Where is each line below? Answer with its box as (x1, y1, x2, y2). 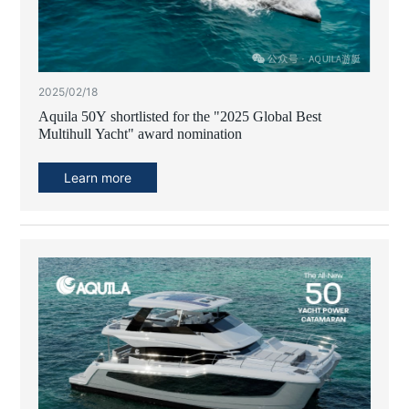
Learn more (64, 169, 132, 185)
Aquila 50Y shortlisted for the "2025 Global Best (38, 109, 322, 125)
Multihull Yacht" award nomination (38, 126, 243, 142)
